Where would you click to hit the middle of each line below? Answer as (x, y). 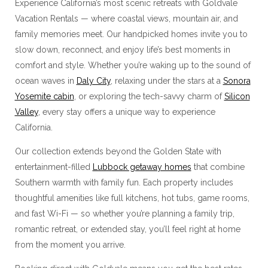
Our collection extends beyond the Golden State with (118, 152)
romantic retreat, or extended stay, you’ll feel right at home (127, 229)
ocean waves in (45, 81)
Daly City (93, 81)
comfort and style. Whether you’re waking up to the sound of (133, 66)
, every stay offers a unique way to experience (127, 112)
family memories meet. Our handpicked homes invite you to (131, 34)
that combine (218, 167)
